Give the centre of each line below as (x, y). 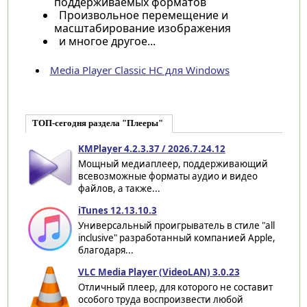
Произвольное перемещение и (143, 15)
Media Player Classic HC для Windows (139, 70)
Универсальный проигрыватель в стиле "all (176, 226)
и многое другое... (107, 41)
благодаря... (106, 250)
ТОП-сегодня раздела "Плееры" (97, 124)
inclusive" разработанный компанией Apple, (176, 238)
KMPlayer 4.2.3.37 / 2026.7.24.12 (151, 149)
